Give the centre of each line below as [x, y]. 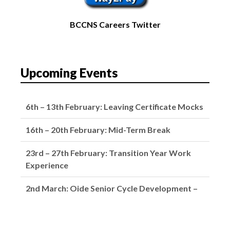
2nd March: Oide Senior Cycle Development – [112, 188]
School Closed [53, 201]
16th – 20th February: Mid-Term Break [98, 130]
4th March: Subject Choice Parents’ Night [103, 224]
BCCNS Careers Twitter [115, 25]
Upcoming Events [69, 73]
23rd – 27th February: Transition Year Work [108, 153]
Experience [47, 165]
